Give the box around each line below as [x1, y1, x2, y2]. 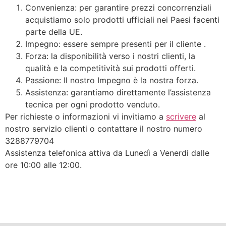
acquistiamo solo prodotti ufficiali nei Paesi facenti [25, 15, 219, 25]
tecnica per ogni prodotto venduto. [25, 99, 160, 110]
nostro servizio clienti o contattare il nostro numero [5, 124, 202, 134]
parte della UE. [25, 27, 82, 37]
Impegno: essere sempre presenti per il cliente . [25, 39, 206, 49]
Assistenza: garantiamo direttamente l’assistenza [25, 87, 211, 98]
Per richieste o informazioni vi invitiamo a [5, 111, 166, 122]
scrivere [166, 111, 196, 122]
